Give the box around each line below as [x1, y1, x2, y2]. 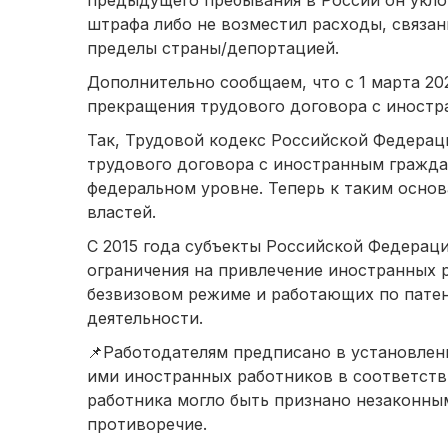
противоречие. [87, 414, 207, 435]
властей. [87, 202, 156, 223]
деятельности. [87, 308, 203, 329]
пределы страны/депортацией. [87, 38, 339, 59]
